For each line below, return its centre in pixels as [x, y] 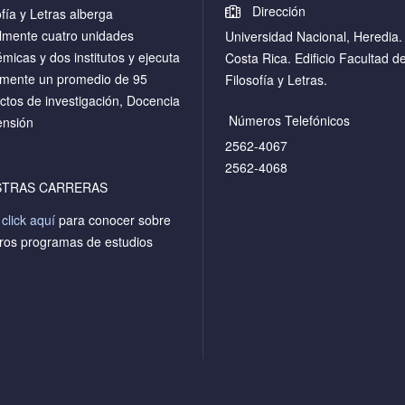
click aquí [28, 220]
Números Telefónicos [287, 120]
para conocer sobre [113, 220]
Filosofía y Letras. [276, 80]
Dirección [277, 11]
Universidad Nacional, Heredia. [314, 36]
